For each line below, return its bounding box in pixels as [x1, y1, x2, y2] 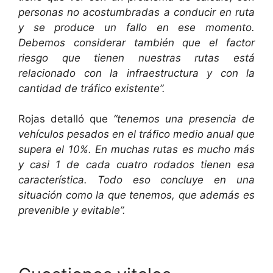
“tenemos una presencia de [113, 113, 255, 126]
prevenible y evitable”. [18, 204, 126, 217]
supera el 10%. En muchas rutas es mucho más [18, 143, 255, 156]
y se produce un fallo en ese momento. [18, 21, 255, 34]
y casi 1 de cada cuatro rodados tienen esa [18, 158, 255, 171]
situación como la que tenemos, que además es [18, 189, 255, 202]
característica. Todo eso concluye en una [18, 174, 255, 186]
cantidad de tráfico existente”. [18, 82, 165, 94]
